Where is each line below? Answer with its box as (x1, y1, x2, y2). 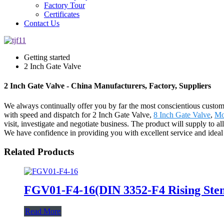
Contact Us (24, 19, 59, 27)
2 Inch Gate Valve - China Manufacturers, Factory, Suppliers (4, 81, 211, 90)
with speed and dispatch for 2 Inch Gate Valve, (4, 110, 153, 119)
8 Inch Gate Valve (153, 110, 210, 119)
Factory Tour (44, 1, 85, 9)
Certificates (44, 10, 79, 18)
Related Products (4, 146, 74, 157)
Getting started (24, 53, 70, 61)
